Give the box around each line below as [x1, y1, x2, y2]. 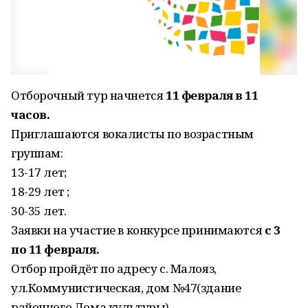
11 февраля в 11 [165, 87, 258, 103]
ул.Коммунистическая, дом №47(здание [11, 280, 241, 296]
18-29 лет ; [11, 184, 69, 199]
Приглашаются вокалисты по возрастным [11, 126, 254, 142]
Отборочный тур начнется [11, 87, 166, 103]
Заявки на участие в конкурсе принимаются [11, 222, 265, 238]
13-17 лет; [11, 164, 67, 180]
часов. [11, 107, 50, 122]
